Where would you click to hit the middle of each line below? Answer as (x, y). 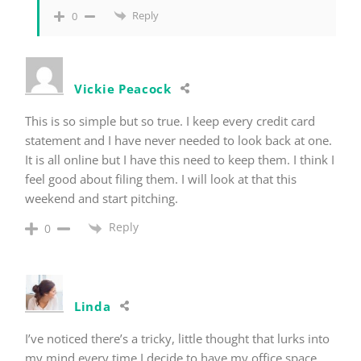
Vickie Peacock (123, 89)
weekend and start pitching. (102, 199)
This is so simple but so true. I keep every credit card (170, 121)
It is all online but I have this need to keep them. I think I (180, 160)
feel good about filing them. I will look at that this (161, 179)
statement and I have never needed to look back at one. (178, 141)
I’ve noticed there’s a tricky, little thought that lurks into (177, 338)
